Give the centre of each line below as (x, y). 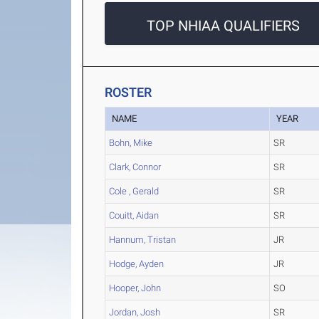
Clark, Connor (135, 167)
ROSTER (129, 93)
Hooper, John (135, 288)
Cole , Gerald (134, 192)
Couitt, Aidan (134, 216)
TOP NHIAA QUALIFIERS (223, 26)
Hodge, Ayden (137, 264)
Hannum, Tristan (143, 240)
